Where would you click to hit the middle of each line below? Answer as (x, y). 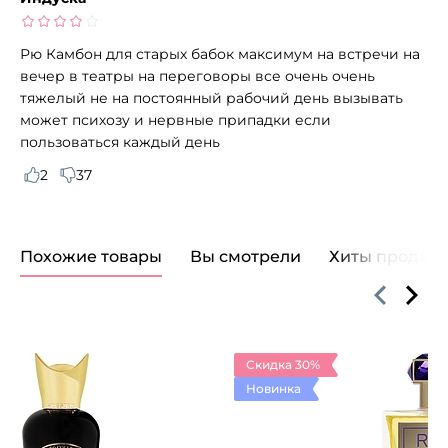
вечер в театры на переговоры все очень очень (197, 75)
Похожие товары (91, 256)
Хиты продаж (385, 256)
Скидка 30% (283, 364)
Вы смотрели (245, 256)
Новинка (273, 388)
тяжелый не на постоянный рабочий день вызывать (211, 97)
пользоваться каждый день (122, 141)
